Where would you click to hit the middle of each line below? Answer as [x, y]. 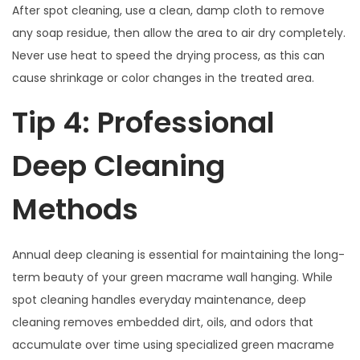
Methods [75, 209]
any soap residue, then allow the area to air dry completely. [179, 33]
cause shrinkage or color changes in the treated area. [163, 78]
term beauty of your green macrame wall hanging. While [172, 277]
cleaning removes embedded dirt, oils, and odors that [163, 322]
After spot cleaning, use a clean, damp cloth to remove [168, 10]
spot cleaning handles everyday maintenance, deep [159, 299]
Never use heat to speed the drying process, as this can [168, 55]
